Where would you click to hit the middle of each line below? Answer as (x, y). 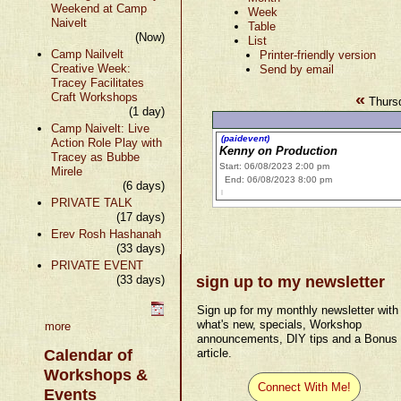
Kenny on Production (279, 150)
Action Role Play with (106, 142)
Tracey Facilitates (97, 82)
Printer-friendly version (318, 55)
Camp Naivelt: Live (100, 128)
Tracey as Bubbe (95, 157)
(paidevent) (246, 138)
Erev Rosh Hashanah (106, 234)
